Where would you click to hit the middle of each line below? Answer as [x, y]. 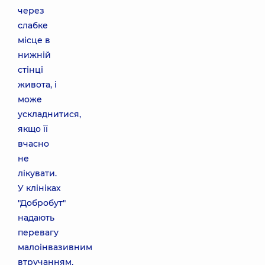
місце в [34, 40]
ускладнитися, [49, 114]
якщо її [33, 129]
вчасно [33, 144]
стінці [30, 70]
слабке [33, 25]
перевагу [38, 232]
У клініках [39, 188]
